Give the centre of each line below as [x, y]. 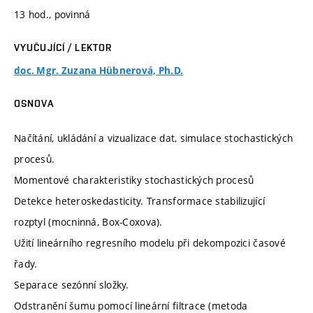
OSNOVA [34, 103]
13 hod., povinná [52, 14]
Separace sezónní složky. [72, 285]
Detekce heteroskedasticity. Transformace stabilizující [140, 201]
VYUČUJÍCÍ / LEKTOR [63, 47]
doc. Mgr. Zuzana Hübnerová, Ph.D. [99, 70]
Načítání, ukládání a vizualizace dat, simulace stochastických [154, 138]
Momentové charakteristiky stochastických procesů [134, 180]
